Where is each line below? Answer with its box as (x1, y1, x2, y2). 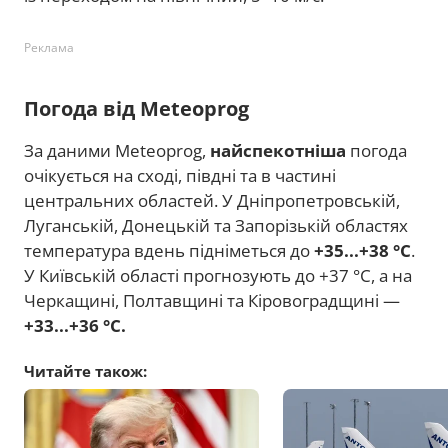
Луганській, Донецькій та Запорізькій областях (24, 213, 408, 237)
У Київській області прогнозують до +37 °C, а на (24, 263, 412, 287)
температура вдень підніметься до (24, 238, 314, 262)
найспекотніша (210, 138, 346, 162)
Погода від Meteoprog (24, 94, 249, 122)
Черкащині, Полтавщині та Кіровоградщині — (24, 288, 400, 312)
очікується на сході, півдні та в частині (24, 163, 336, 187)
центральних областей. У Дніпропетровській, (24, 188, 400, 212)
